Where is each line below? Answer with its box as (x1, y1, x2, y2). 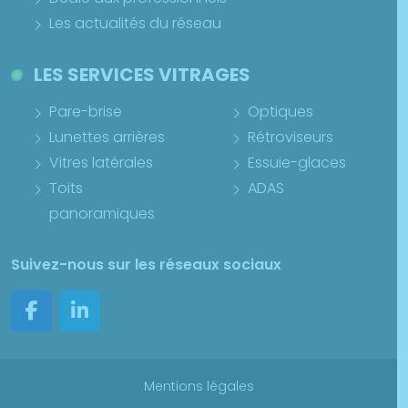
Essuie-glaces (248, 152, 346, 174)
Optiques (248, 101, 313, 123)
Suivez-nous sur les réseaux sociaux (11, 254, 281, 276)
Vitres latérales (49, 152, 153, 174)
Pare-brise (49, 101, 122, 123)
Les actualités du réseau (49, 13, 221, 35)
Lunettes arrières (49, 127, 165, 148)
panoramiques (49, 203, 155, 225)
